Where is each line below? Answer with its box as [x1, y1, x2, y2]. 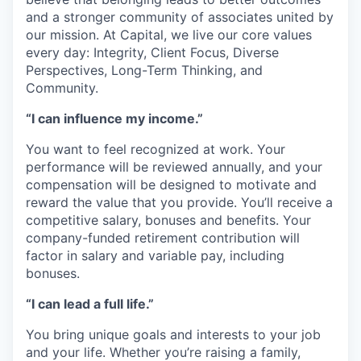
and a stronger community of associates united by [26, 9, 334, 25]
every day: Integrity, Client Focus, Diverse [26, 44, 279, 60]
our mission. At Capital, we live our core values [26, 27, 312, 43]
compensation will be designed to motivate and [26, 176, 317, 193]
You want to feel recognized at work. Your [26, 141, 285, 157]
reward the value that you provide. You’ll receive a [26, 194, 333, 210]
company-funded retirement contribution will [26, 230, 300, 246]
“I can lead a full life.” [26, 296, 154, 312]
